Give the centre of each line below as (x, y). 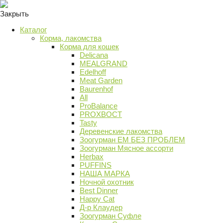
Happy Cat (97, 199)
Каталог (33, 30)
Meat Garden (101, 80)
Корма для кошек (89, 47)
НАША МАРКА (105, 173)
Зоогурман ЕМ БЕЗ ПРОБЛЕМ (132, 140)
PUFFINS (96, 165)
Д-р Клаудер (101, 207)
